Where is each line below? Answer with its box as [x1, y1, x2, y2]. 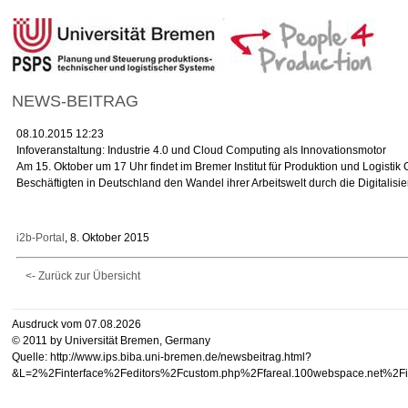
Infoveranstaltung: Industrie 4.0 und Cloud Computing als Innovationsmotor [16, 143, 387, 157]
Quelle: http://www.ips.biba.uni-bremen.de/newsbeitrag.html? [12, 350, 312, 363]
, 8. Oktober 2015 [65, 230, 150, 244]
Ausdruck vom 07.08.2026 [12, 317, 142, 331]
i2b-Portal [16, 230, 66, 244]
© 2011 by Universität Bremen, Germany [12, 333, 211, 347]
